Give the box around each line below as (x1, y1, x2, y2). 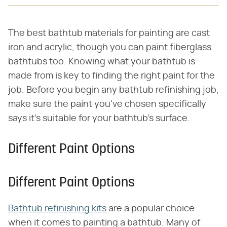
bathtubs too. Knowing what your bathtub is (8, 57, 195, 67)
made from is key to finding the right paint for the (8, 71, 215, 81)
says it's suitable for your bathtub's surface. (8, 114, 190, 124)
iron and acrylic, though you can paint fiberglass (8, 43, 211, 53)
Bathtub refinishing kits (8, 204, 106, 214)
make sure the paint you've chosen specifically (8, 100, 206, 109)
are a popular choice (106, 204, 195, 214)
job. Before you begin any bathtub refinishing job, (8, 86, 219, 95)
